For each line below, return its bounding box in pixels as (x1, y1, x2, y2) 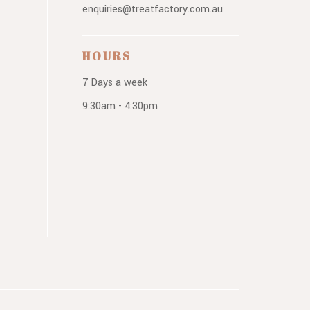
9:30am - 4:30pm (82, 98, 158, 113)
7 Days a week (82, 75, 147, 90)
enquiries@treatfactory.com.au (82, 1, 223, 17)
